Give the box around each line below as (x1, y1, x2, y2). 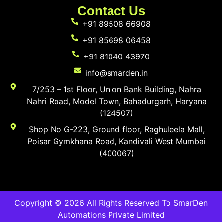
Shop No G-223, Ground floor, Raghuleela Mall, (28, 124, 205, 134)
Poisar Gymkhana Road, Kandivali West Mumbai (27, 136, 206, 146)
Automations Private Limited (57, 209, 165, 220)
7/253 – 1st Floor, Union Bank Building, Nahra (32, 84, 201, 94)
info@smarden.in (85, 67, 148, 78)
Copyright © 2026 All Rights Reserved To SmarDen (14, 197, 208, 208)
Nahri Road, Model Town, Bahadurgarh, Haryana (26, 96, 207, 106)
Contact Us (77, 3, 145, 18)
